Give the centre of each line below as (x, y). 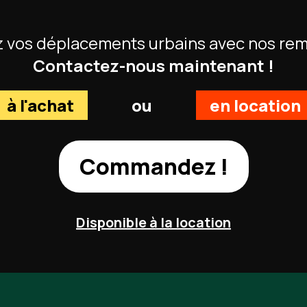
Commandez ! (153, 167)
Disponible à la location (153, 223)
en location (255, 106)
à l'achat (40, 106)
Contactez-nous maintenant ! (153, 66)
